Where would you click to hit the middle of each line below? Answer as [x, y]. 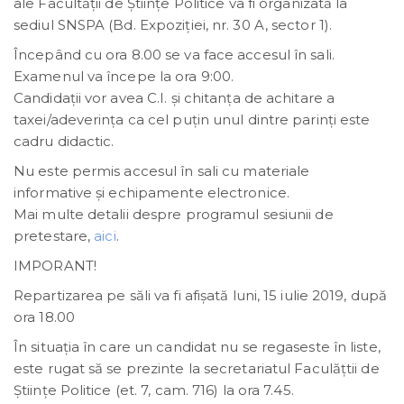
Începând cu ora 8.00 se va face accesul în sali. [174, 55]
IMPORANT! [55, 266]
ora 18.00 [44, 317]
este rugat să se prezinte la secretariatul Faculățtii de [197, 369]
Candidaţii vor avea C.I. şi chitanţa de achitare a [174, 98]
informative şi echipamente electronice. [151, 193]
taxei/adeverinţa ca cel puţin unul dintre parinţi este [192, 120]
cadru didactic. [64, 142]
